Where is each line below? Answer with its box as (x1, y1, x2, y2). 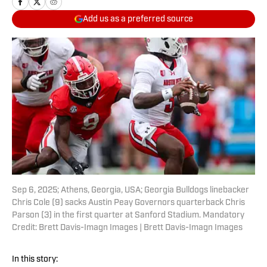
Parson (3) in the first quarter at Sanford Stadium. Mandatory (12, 211, 244, 221)
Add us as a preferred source (82, 14, 193, 24)
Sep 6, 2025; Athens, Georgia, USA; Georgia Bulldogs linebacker (12, 186, 249, 195)
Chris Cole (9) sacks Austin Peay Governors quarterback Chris (12, 198, 245, 208)
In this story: (12, 255, 58, 265)
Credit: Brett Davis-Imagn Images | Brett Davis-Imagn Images (12, 223, 243, 233)
